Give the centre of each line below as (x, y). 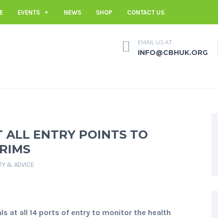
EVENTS (29, 12)
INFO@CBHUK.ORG (173, 52)
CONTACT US (146, 12)
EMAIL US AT (155, 42)
